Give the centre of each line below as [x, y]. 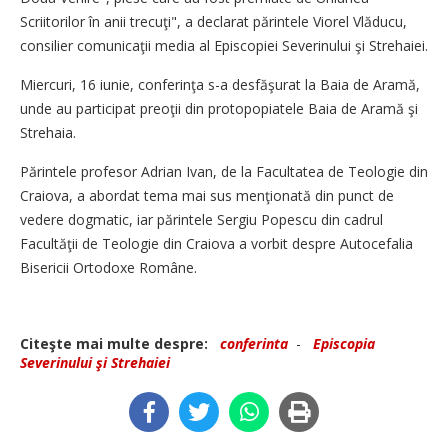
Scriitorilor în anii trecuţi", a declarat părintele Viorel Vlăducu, [213, 21]
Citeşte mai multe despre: [118, 343]
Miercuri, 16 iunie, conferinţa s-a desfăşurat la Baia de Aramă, [220, 84]
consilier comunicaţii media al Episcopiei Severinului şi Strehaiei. [224, 45]
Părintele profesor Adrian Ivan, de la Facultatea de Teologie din [224, 171]
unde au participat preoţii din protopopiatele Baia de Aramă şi [219, 108]
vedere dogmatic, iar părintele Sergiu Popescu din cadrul [201, 219]
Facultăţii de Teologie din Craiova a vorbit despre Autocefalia [216, 243]
